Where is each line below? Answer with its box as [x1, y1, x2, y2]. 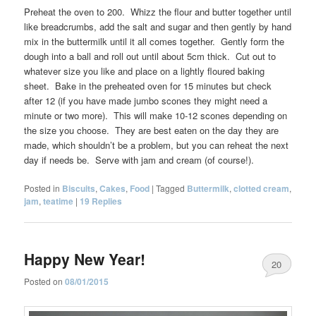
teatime [43, 195, 74, 208]
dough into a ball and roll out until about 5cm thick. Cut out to [24, 49, 276, 63]
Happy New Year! [24, 248, 146, 270]
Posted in [24, 182, 61, 195]
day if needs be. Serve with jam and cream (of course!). [24, 153, 255, 167]
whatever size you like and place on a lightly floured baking [24, 64, 265, 78]
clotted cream [233, 182, 290, 195]
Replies [90, 195, 123, 208]
